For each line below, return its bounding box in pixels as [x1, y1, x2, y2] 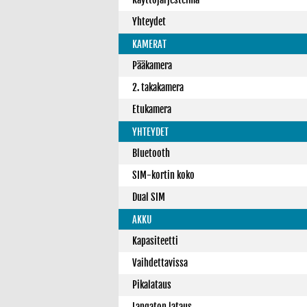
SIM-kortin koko [132, 169, 195, 181]
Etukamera [132, 103, 171, 115]
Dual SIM [132, 191, 165, 203]
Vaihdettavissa [132, 257, 188, 269]
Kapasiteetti [132, 235, 178, 247]
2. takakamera [132, 82, 184, 93]
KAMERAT [132, 38, 167, 50]
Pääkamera [132, 60, 172, 71]
